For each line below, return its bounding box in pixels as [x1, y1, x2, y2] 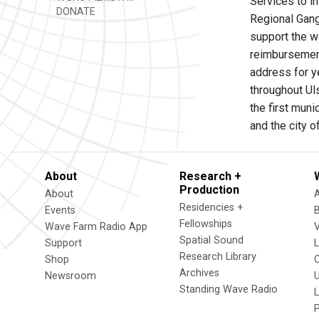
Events [45, 204, 75, 216]
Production [179, 183, 239, 197]
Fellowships [179, 218, 232, 230]
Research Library [179, 251, 256, 263]
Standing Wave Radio [179, 283, 278, 296]
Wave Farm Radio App [45, 221, 147, 233]
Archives [179, 267, 219, 279]
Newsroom [45, 270, 96, 282]
